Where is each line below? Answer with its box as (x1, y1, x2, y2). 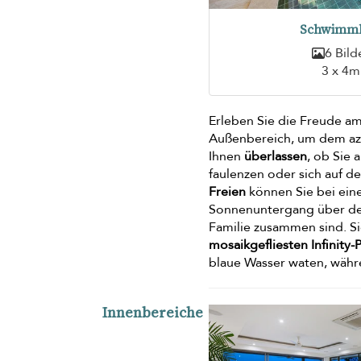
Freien (209, 183, 247, 201)
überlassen (244, 147, 308, 166)
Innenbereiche (102, 302, 203, 323)
